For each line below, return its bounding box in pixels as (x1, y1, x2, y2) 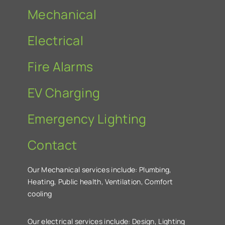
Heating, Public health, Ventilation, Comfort (28, 177, 173, 187)
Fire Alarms (28, 58, 93, 76)
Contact (28, 136, 77, 154)
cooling (28, 189, 52, 199)
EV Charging (28, 84, 100, 102)
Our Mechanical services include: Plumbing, (28, 165, 172, 175)
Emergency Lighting (28, 110, 147, 128)
